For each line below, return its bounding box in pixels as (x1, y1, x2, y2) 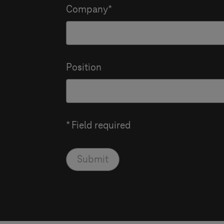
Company (66, 4, 108, 15)
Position (66, 62, 101, 73)
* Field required (66, 120, 131, 131)
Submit (77, 154, 108, 165)
